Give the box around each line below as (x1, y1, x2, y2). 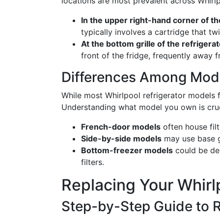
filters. (81, 157, 104, 167)
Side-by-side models (81, 134, 162, 143)
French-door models (81, 122, 161, 132)
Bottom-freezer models (81, 145, 173, 155)
